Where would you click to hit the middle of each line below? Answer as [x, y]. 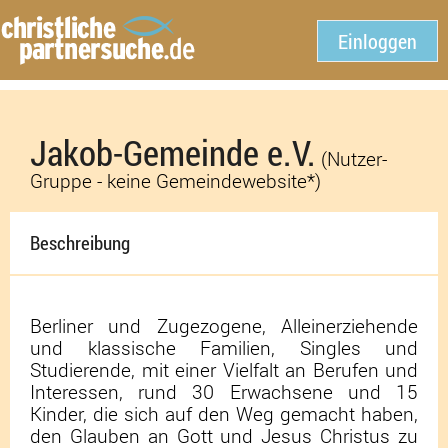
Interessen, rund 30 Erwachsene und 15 [224, 391]
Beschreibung [80, 242]
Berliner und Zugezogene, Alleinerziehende [224, 325]
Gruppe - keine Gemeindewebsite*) [175, 180]
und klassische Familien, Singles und [224, 347]
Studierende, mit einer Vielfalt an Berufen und [224, 369]
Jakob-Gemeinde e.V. [173, 152]
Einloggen [377, 41]
